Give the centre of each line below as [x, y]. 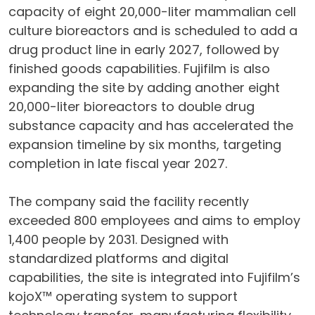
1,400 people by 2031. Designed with [118, 240]
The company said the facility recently [129, 202]
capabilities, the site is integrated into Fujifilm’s [154, 278]
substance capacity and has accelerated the [151, 126]
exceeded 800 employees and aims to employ [154, 221]
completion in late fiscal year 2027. [118, 164]
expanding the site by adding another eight [144, 88]
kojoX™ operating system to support [123, 297]
